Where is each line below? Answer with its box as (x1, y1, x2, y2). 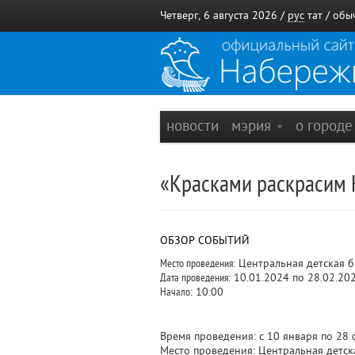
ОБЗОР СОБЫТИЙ (160, 235, 250, 246)
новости (166, 117, 219, 134)
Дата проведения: (160, 272, 231, 284)
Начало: (160, 286, 193, 298)
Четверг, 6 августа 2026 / (160, 10, 288, 21)
